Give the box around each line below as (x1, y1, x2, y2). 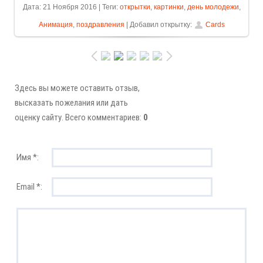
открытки (119, 2, 150, 11)
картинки (153, 2, 184, 11)
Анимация (38, 20, 73, 29)
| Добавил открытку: (124, 20, 192, 29)
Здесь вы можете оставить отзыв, (15, 82, 140, 93)
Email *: (16, 181, 42, 192)
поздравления (76, 20, 124, 29)
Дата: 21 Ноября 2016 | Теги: (22, 2, 120, 11)
